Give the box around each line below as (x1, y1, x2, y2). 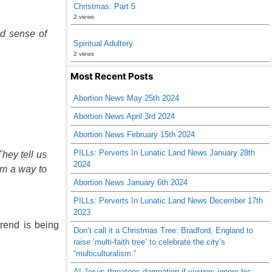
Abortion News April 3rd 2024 (73, 112, 175, 121)
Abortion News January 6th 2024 (73, 178, 188, 187)
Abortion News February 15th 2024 (73, 130, 195, 139)
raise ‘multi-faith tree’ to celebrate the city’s (73, 237, 225, 246)
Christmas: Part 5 (73, 2, 135, 11)
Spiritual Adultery (73, 39, 133, 48)
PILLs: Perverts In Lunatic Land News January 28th (73, 148, 255, 157)
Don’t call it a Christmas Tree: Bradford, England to (73, 226, 253, 235)
